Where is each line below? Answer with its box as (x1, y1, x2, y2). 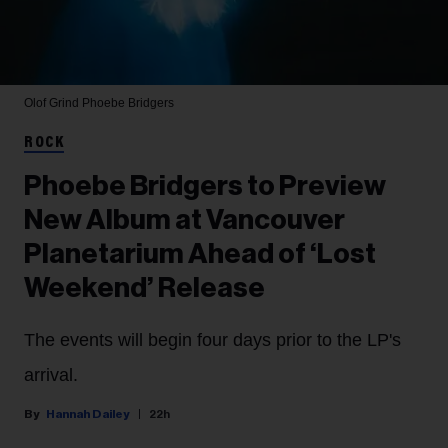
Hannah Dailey (46, 408, 130, 421)
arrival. (24, 365, 78, 386)
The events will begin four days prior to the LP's (24, 330, 401, 351)
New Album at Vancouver (24, 206, 345, 235)
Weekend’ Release (24, 274, 265, 303)
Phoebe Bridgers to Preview (24, 172, 386, 201)
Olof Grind (24, 96, 82, 111)
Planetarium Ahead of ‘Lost (24, 240, 376, 269)
